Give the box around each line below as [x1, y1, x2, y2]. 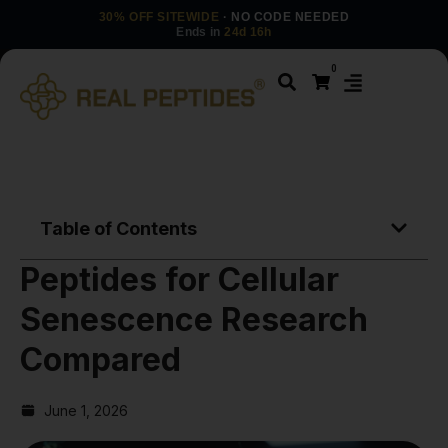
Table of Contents [40, 217, 197, 239]
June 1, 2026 [44, 401, 128, 419]
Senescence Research [20, 299, 368, 339]
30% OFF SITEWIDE [98, 10, 220, 24]
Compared [20, 339, 181, 379]
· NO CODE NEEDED [219, 10, 350, 24]
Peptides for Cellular [20, 259, 339, 299]
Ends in [176, 26, 225, 38]
